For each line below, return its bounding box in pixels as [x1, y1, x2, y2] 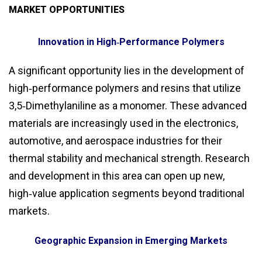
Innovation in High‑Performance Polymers [37, 36, 225, 47]
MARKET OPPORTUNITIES [9, 4, 125, 15]
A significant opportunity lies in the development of [9, 64, 244, 77]
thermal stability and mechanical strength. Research [9, 151, 250, 164]
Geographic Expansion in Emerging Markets [35, 235, 227, 246]
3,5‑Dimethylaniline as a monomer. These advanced [9, 99, 247, 112]
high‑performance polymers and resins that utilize [9, 81, 241, 94]
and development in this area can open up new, [9, 169, 225, 182]
